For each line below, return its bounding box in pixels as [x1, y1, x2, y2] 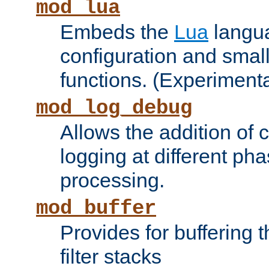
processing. [60, 169, 165, 192]
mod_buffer [36, 197, 156, 220]
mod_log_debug [36, 97, 192, 120]
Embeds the [60, 20, 174, 44]
